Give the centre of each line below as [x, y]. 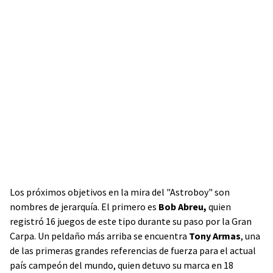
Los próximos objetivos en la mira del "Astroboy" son [120, 192]
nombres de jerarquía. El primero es [84, 207]
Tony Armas [215, 236]
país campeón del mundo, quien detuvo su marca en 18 [122, 265]
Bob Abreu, [183, 207]
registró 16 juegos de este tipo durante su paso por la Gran [131, 221]
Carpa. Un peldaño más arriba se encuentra [99, 236]
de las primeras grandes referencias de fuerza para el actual [133, 250]
